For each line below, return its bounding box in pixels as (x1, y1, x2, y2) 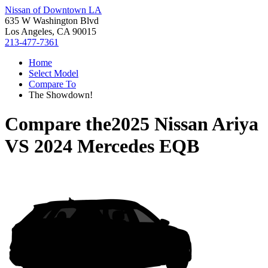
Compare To (29, 79, 76, 89)
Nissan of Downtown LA (5, 5, 102, 15)
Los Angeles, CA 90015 (5, 26, 96, 36)
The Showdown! (29, 90, 93, 100)
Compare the (5, 113, 111, 135)
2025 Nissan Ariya (111, 113, 258, 135)
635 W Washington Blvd (5, 16, 99, 26)
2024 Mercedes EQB (34, 135, 199, 157)
